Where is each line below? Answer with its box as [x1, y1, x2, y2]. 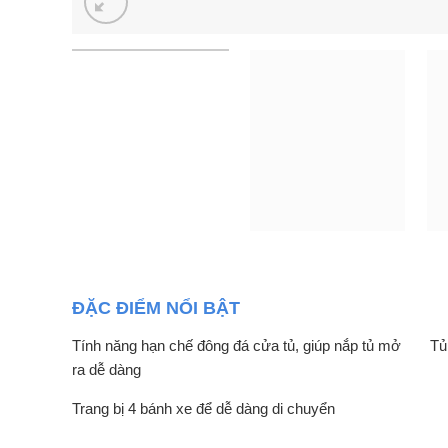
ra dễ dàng [72, 360, 141, 378]
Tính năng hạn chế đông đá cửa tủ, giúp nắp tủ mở [72, 336, 401, 354]
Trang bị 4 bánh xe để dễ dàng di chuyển [72, 399, 335, 417]
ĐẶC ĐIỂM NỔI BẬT [72, 297, 240, 318]
